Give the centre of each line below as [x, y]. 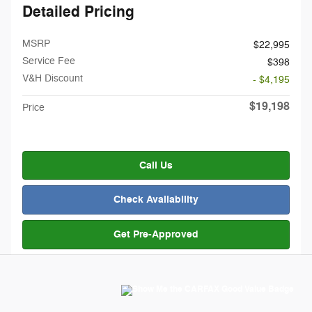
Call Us [156, 165]
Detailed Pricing [78, 11]
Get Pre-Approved [156, 234]
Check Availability [156, 200]
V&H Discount [53, 78]
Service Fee [49, 61]
